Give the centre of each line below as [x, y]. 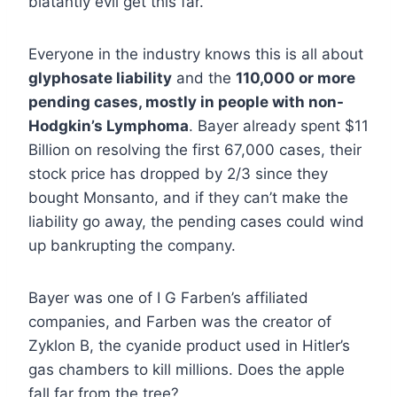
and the [204, 78]
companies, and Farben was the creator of [180, 321]
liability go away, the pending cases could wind [196, 221]
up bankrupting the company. [132, 245]
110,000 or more [296, 78]
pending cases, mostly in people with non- [186, 101]
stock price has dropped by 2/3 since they [178, 173]
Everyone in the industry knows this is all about [196, 54]
